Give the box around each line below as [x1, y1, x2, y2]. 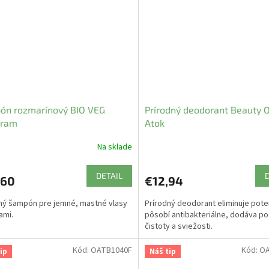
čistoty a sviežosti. [144, 220, 213, 232]
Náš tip [149, 246, 176, 257]
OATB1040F [90, 244, 132, 256]
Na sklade [97, 141, 132, 154]
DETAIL [95, 170, 122, 181]
